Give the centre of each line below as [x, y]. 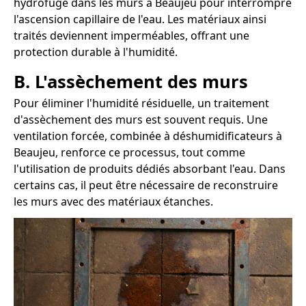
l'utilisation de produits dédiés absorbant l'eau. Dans [150, 169]
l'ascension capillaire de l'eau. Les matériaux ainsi [140, 19]
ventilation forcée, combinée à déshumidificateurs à [148, 136]
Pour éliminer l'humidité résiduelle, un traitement [141, 103]
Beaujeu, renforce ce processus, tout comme [129, 153]
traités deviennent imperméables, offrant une [131, 36]
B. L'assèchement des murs [131, 82]
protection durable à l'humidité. [96, 52]
